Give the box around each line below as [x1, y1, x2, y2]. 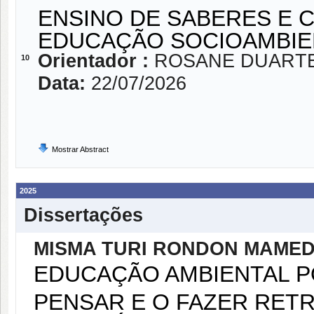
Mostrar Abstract [52, 145, 109, 153]
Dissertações [24, 205, 143, 226]
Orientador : [38, 50, 154, 71]
